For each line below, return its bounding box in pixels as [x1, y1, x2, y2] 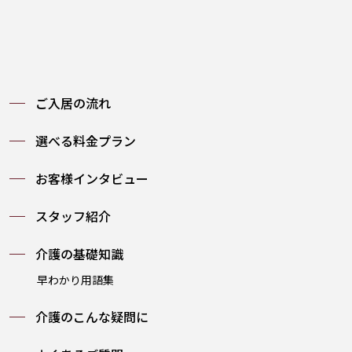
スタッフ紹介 [35, 206, 112, 225]
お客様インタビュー [35, 168, 149, 188]
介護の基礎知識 [35, 244, 124, 263]
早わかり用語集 [37, 271, 115, 288]
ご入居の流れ [35, 93, 112, 112]
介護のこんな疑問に [35, 306, 149, 326]
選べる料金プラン [35, 130, 137, 150]
